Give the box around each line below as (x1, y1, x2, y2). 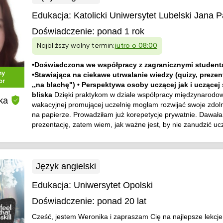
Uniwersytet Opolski (73, 180, 153, 190)
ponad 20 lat (97, 196, 146, 206)
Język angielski (35, 161, 96, 171)
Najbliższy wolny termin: (36, 42, 114, 49)
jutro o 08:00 (114, 42, 157, 49)
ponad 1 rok (97, 26, 144, 36)
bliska (31, 91, 54, 99)
